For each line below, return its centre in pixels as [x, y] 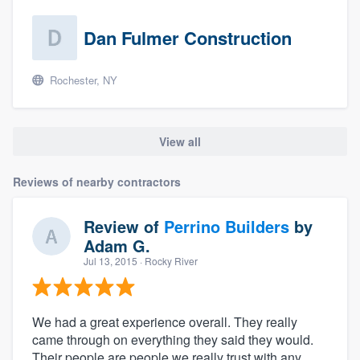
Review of [124, 227]
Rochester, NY [82, 80]
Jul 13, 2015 [110, 261]
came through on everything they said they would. [173, 340]
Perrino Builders [227, 227]
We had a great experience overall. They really [165, 322]
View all [180, 142]
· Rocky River [168, 261]
